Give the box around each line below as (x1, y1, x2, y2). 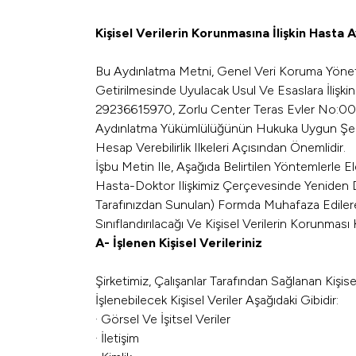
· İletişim (95, 331, 139, 346)
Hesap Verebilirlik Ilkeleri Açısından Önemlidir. (95, 140, 346, 155)
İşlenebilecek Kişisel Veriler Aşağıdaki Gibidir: (95, 292, 339, 308)
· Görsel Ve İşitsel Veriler (95, 311, 230, 327)
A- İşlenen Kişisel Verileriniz (95, 235, 262, 250)
